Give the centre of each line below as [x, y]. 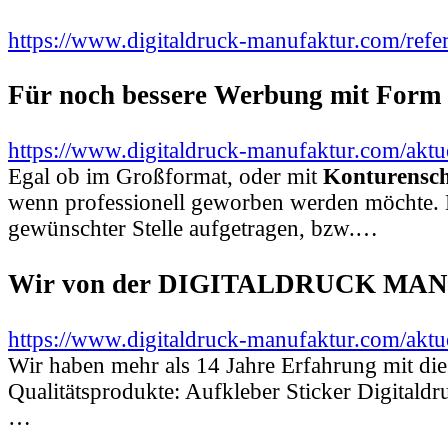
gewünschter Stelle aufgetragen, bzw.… [193, 229]
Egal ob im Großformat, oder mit [165, 177]
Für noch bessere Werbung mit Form [224, 95]
